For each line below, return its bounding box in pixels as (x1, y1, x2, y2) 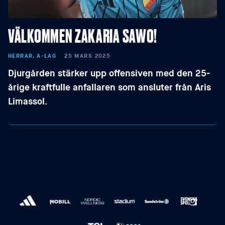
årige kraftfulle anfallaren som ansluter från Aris (8, 81, 211, 93)
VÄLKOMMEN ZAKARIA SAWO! (8, 24, 158, 47)
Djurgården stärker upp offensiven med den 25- (8, 67, 210, 79)
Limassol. (8, 95, 48, 107)
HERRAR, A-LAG (8, 52, 57, 60)
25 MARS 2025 (64, 52, 111, 60)
